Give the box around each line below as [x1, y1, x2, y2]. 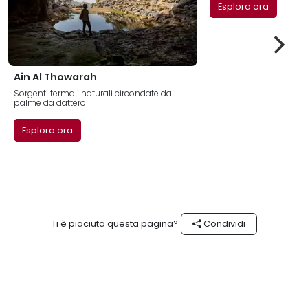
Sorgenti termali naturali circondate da [14, 87, 172, 99]
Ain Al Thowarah [14, 70, 97, 84]
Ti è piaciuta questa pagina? [51, 218, 178, 230]
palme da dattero [14, 97, 86, 109]
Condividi [201, 218, 245, 230]
